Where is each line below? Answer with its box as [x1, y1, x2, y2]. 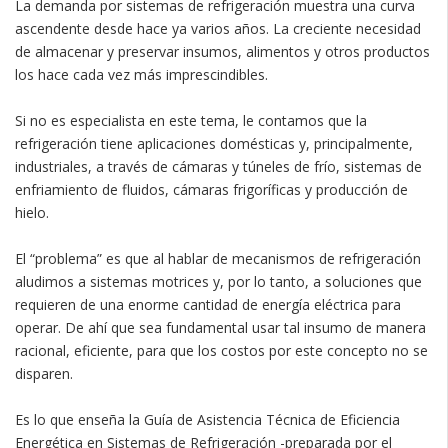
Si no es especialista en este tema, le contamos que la [15, 110, 367, 130]
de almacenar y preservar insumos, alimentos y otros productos [15, 41, 430, 61]
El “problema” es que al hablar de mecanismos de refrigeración [15, 248, 421, 268]
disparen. [15, 363, 73, 383]
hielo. [15, 202, 49, 222]
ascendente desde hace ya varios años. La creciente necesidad [15, 18, 421, 38]
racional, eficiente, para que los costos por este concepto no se [15, 340, 428, 360]
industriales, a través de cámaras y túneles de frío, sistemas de [15, 156, 422, 176]
